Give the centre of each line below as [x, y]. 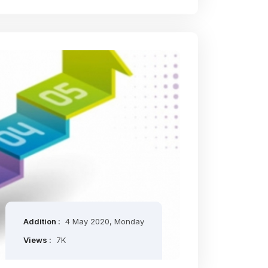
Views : [38, 240]
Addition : [43, 221]
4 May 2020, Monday [105, 221]
